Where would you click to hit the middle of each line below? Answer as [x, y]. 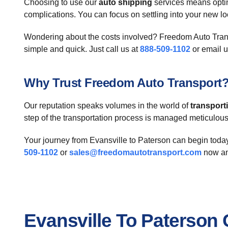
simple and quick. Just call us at [82, 49]
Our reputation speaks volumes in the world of [107, 106]
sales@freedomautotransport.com [135, 152]
